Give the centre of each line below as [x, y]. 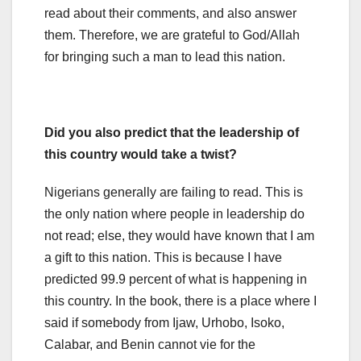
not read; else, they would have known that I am [179, 236]
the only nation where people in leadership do [174, 214]
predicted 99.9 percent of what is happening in [176, 280]
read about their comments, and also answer [170, 14]
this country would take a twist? [141, 155]
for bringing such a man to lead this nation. [165, 57]
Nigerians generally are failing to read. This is [174, 193]
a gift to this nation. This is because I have [163, 258]
